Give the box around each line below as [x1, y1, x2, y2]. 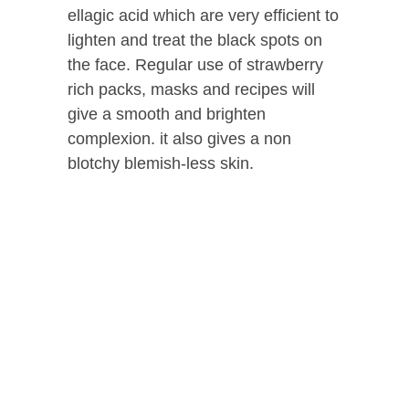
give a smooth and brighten [68, 105, 266, 124]
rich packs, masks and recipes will [68, 80, 315, 100]
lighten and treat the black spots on [68, 31, 322, 50]
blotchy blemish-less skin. [68, 154, 254, 173]
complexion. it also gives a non [68, 130, 291, 149]
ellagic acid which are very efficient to [68, 6, 339, 26]
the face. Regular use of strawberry [68, 56, 323, 75]
